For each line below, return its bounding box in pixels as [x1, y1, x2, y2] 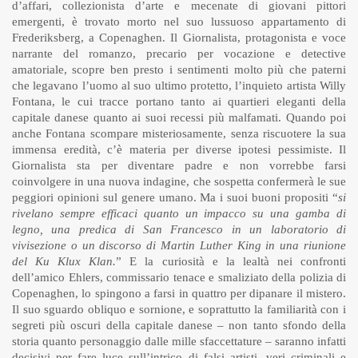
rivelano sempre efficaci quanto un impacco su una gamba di [12, 207, 346, 221]
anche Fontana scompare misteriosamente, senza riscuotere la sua [12, 127, 346, 141]
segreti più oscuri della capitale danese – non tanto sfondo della [12, 319, 346, 332]
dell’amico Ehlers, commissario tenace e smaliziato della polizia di [12, 271, 346, 284]
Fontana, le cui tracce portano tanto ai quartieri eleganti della [12, 95, 346, 109]
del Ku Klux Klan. [12, 255, 117, 268]
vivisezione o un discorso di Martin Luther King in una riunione [12, 239, 346, 253]
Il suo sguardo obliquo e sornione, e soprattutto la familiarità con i [12, 303, 346, 316]
